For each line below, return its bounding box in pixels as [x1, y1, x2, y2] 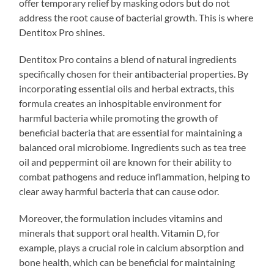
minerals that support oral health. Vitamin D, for [19, 226, 220, 239]
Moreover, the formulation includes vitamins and [19, 212, 223, 224]
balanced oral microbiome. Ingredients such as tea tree [19, 141, 246, 153]
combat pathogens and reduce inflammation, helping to [19, 170, 251, 182]
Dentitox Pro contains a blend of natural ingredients [19, 53, 237, 65]
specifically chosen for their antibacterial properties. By [19, 67, 249, 80]
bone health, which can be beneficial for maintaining [19, 256, 235, 268]
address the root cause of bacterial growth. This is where [19, 11, 254, 23]
